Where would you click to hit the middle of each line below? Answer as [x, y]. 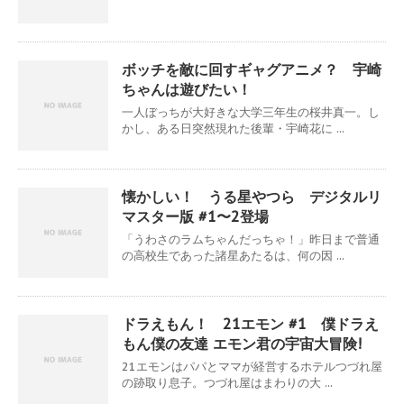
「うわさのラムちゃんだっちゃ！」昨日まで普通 [251, 239]
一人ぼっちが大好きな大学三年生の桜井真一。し [251, 112]
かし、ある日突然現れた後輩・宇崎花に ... [233, 128]
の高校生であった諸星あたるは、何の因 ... [233, 255]
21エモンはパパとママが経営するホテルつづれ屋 [252, 366]
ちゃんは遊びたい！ [187, 89]
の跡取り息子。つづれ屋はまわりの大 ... [227, 382]
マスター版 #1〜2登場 [195, 216]
